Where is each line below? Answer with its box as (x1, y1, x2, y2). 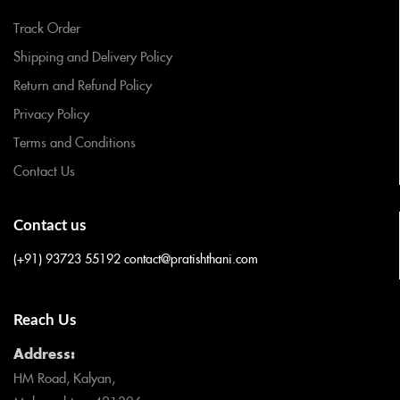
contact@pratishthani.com (124, 249, 258, 268)
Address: (13, 344, 75, 363)
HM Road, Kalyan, (13, 368, 115, 387)
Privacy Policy (13, 104, 89, 123)
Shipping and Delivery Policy (13, 46, 172, 66)
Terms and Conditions (13, 132, 136, 152)
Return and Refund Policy (13, 75, 152, 95)
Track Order (13, 18, 80, 37)
